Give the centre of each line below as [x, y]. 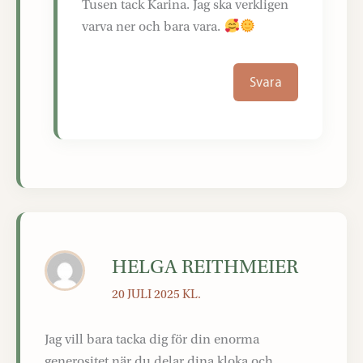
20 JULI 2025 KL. [157, 295]
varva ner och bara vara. [153, 27]
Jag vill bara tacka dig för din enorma [152, 340]
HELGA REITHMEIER [205, 267]
